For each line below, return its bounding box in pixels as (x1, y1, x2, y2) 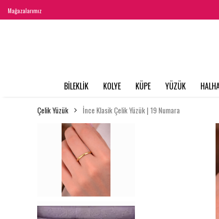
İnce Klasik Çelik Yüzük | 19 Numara (83, 105, 180, 116)
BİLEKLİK (64, 80, 88, 92)
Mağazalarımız (8, 6, 42, 15)
